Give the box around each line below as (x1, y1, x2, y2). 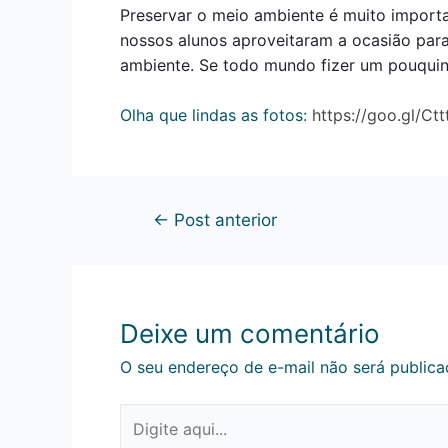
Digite (119, 405, 164, 426)
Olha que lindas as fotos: (120, 105, 312, 126)
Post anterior (168, 209, 277, 231)
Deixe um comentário (120, 318, 380, 350)
